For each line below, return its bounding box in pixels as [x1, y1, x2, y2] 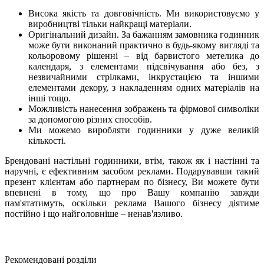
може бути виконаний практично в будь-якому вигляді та [28, 40, 259, 51]
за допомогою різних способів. [28, 114, 152, 125]
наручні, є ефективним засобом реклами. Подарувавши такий [5, 166, 259, 177]
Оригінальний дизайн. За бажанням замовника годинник [28, 29, 259, 40]
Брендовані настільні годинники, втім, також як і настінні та [5, 156, 259, 166]
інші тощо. [28, 93, 71, 104]
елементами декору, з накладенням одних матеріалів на [28, 82, 259, 93]
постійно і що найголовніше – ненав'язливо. [5, 209, 183, 219]
